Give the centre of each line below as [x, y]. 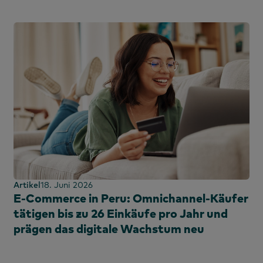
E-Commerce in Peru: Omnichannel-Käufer [131, 198]
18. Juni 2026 [67, 185]
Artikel [27, 185]
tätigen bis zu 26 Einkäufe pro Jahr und [121, 213]
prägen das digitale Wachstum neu [109, 228]
